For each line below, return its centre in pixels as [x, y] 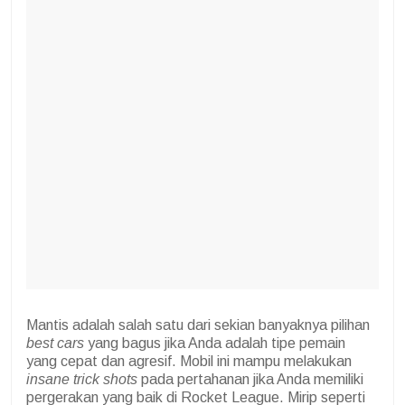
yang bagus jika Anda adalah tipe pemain [215, 344]
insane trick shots [82, 380]
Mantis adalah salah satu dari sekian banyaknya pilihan [198, 325]
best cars [55, 344]
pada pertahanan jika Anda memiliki [250, 380]
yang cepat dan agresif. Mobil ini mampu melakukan [189, 362]
